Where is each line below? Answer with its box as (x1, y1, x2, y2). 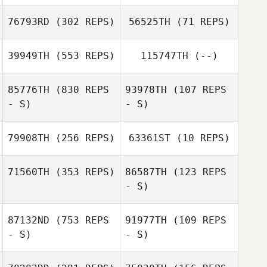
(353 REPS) (49, 166, 115, 178)
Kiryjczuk (44, 111, 79, 122)
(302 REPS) (49, 16, 115, 27)
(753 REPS (49, 215, 109, 226)
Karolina (66, 100, 97, 110)
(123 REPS (167, 166, 226, 178)
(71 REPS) (170, 16, 230, 27)
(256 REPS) (49, 132, 115, 144)
